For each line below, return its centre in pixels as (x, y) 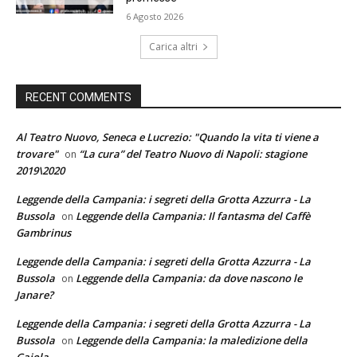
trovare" (37, 154)
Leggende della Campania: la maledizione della (192, 341)
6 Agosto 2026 (155, 17)
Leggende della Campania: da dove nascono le (189, 279)
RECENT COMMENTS (78, 98)
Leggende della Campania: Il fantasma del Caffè (193, 216)
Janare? (35, 295)
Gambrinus (43, 233)
